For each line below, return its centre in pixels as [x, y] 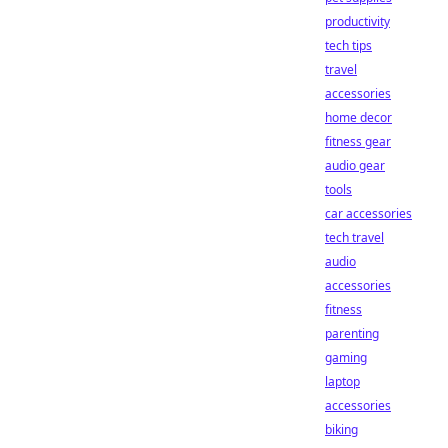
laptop [342, 381]
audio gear [355, 165]
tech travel [354, 237]
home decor [358, 117]
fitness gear [358, 141]
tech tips [348, 45]
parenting [352, 333]
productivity [357, 21]
